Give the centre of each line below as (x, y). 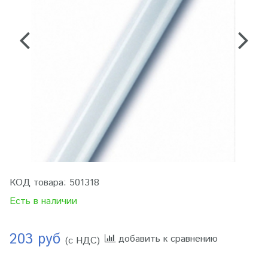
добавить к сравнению (168, 239)
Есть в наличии (43, 201)
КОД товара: (39, 183)
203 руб (37, 239)
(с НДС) (83, 241)
